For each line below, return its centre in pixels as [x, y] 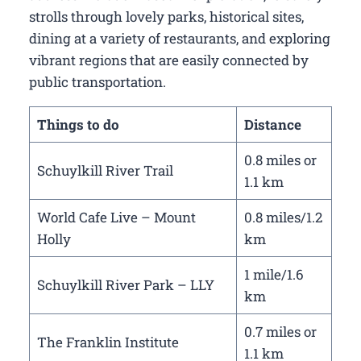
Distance [272, 125]
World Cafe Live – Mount [116, 218]
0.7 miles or [280, 332]
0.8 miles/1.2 [283, 218]
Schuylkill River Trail [105, 171]
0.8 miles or [280, 160]
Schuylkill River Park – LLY [125, 285]
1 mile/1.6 [274, 275]
